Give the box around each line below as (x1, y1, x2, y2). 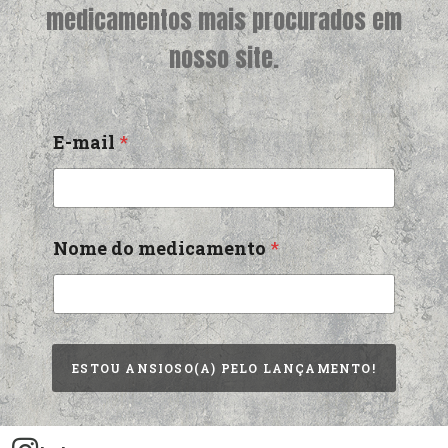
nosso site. (169, 40, 279, 76)
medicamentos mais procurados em (46, 2, 402, 38)
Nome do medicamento (53, 236, 271, 260)
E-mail (53, 130, 120, 154)
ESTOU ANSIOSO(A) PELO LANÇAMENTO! (72, 360, 376, 376)
